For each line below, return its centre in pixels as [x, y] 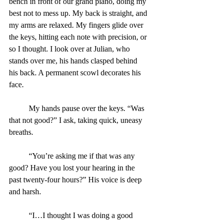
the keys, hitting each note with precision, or [79, 37]
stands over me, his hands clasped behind [74, 60]
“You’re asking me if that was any [19, 156]
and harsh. [25, 191]
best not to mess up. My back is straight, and [79, 13]
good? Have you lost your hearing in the [73, 167]
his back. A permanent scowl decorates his [76, 72]
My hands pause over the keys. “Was [19, 108]
